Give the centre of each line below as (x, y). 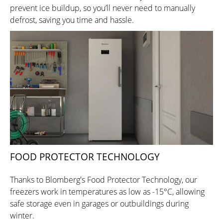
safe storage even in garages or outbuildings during (99, 204)
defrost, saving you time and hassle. (72, 20)
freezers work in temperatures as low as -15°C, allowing (107, 192)
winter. (22, 216)
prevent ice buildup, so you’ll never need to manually (103, 8)
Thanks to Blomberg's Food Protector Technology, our (104, 180)
